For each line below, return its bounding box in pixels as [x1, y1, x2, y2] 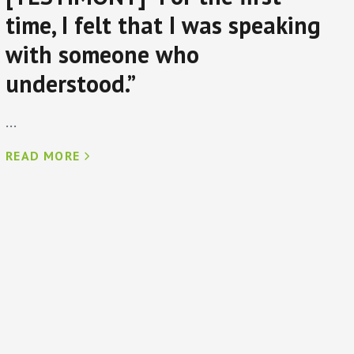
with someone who [6, 39, 200, 70]
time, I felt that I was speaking [6, 9, 322, 41]
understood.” [6, 68, 137, 100]
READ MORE [6, 148, 80, 164]
